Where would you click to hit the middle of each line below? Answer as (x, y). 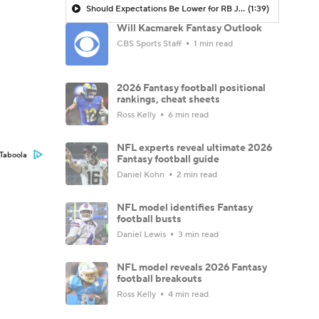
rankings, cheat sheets (168, 99)
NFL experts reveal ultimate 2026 (194, 148)
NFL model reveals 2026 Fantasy (192, 267)
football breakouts (159, 279)
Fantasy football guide (168, 159)
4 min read (187, 294)
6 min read (187, 115)
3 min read (197, 234)
